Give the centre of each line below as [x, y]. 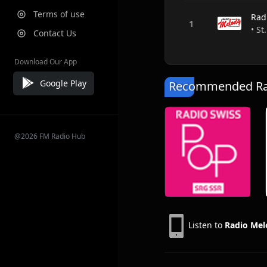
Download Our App [46, 62]
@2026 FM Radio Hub [50, 136]
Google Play [63, 83]
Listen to [207, 225]
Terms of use [59, 14]
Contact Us [55, 33]
